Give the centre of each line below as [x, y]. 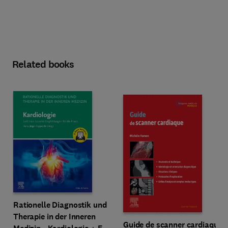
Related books [43, 64]
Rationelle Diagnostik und [60, 205]
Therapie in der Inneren [54, 217]
